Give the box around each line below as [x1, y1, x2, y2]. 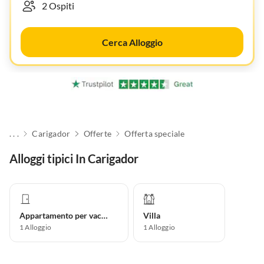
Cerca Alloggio [101, 37, 163, 48]
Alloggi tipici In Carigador [9, 151, 138, 166]
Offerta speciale [124, 128, 185, 139]
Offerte [83, 128, 111, 139]
